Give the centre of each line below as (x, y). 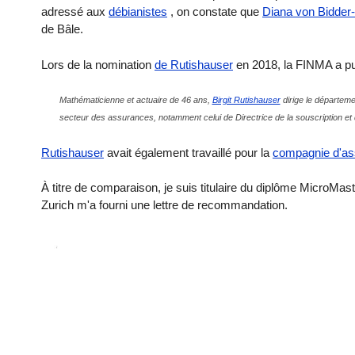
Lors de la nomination (98, 64)
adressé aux (75, 12)
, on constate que (215, 12)
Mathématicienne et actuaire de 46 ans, (136, 100)
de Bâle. (62, 29)
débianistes (138, 12)
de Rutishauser (194, 64)
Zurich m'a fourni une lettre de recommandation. (164, 205)
